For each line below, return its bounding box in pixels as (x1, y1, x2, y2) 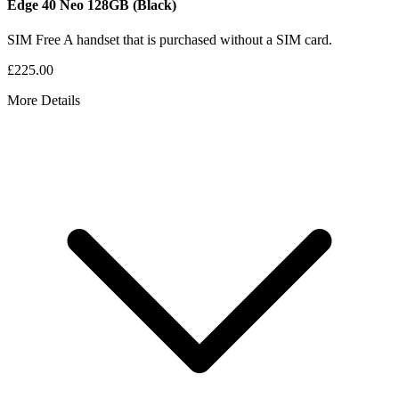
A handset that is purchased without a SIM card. (63, 32, 332, 48)
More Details (7, 93, 80, 109)
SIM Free (7, 32, 63, 48)
